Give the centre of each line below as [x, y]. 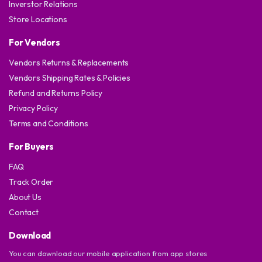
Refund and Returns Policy [56, 93]
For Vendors [35, 42]
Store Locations [38, 19]
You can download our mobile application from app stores [108, 253]
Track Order [31, 182]
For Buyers [31, 146]
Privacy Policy [33, 108]
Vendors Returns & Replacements [69, 62]
